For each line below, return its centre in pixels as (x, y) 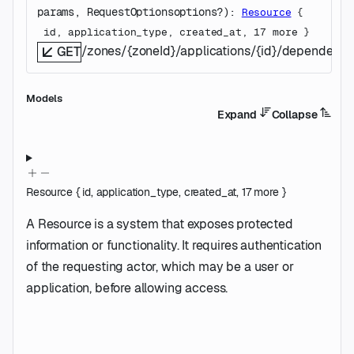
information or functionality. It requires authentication (174, 245)
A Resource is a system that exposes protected (160, 224)
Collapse (296, 115)
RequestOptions (130, 12)
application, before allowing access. (127, 288)
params (56, 12)
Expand (238, 115)
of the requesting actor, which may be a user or (160, 266)
